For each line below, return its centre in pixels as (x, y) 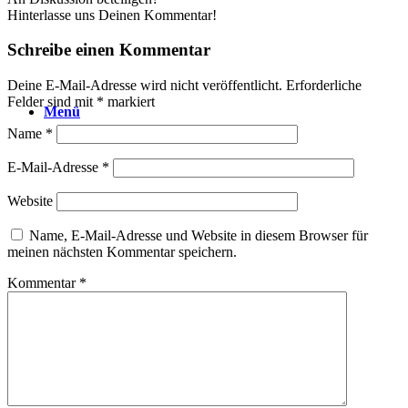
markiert (129, 102)
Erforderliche (324, 86)
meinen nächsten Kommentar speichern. (122, 252)
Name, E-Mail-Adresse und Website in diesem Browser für (199, 236)
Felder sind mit (52, 102)
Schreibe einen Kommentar (109, 50)
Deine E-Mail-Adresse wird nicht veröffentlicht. (145, 86)
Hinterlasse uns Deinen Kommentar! (112, 15)
